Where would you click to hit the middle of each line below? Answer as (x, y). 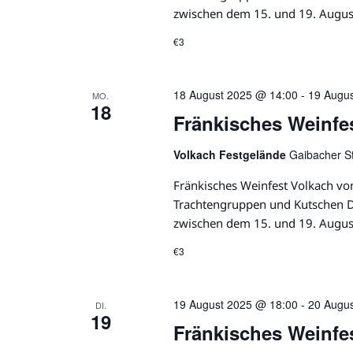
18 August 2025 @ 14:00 (235, 95)
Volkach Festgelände (231, 155)
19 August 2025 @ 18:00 (235, 305)
